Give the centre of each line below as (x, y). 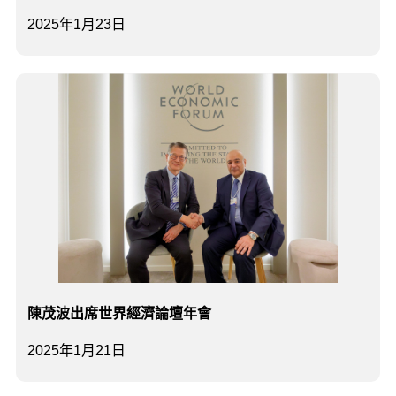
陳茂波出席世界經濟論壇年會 (119, 314)
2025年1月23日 (76, 25)
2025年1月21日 (76, 351)
